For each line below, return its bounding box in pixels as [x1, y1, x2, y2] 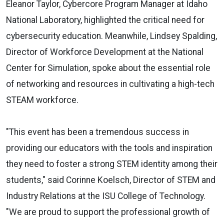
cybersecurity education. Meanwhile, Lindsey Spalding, [6, 30, 217, 41]
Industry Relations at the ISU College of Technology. [6, 190, 205, 201]
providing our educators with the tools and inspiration [6, 142, 212, 153]
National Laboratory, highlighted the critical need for [6, 14, 204, 25]
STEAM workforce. [6, 94, 78, 105]
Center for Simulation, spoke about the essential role [6, 62, 210, 73]
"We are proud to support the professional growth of [6, 206, 210, 217]
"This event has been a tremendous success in [6, 126, 189, 137]
